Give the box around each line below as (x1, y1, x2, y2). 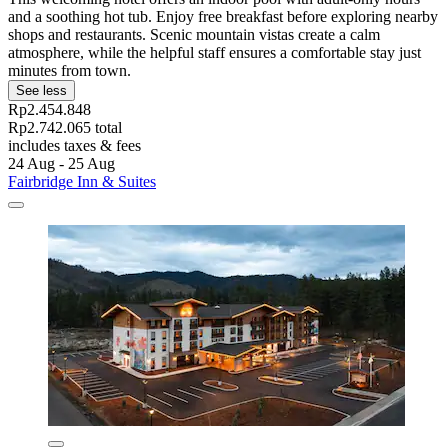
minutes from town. (8, 62, 131, 80)
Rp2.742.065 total (8, 119, 122, 137)
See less (16, 83, 67, 99)
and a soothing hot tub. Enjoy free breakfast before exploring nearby (8, 8, 438, 26)
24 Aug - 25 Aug (8, 155, 115, 173)
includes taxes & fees (8, 137, 141, 155)
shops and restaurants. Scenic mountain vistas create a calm (8, 26, 380, 44)
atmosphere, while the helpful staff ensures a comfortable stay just (8, 44, 421, 62)
